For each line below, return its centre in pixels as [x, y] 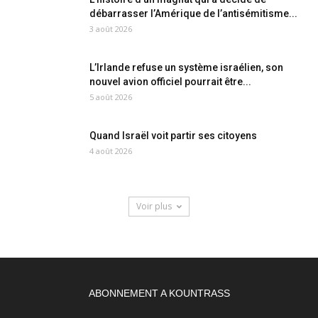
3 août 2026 [111, 29]
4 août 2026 [111, 151]
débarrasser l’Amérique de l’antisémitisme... [193, 14]
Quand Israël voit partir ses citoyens [173, 136]
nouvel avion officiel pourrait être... [170, 82]
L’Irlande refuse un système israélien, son [186, 68]
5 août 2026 [111, 97]
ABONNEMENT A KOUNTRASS [159, 294]
